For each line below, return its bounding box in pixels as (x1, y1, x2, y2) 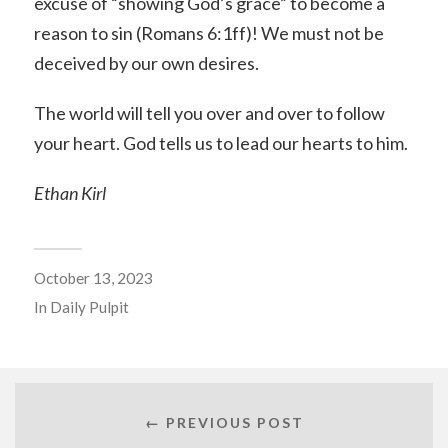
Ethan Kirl (33, 181, 106, 204)
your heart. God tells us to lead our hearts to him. (33, 132, 408, 155)
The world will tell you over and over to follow (33, 102, 385, 125)
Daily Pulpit (49, 297, 129, 316)
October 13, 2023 (33, 268, 153, 287)
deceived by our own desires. (33, 52, 259, 75)
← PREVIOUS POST (144, 414, 304, 432)
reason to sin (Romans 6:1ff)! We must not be (33, 22, 384, 45)
